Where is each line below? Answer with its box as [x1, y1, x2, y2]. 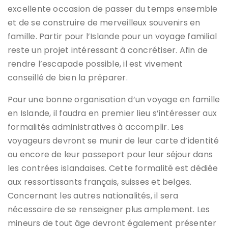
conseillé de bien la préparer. [8, 72, 128, 84]
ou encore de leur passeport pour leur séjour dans [8, 149, 213, 161]
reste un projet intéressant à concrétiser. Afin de [8, 44, 208, 56]
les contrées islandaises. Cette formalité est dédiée [8, 162, 218, 175]
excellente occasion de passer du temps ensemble [8, 3, 218, 15]
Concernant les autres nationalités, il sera [8, 190, 179, 202]
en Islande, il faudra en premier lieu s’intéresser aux [8, 107, 217, 120]
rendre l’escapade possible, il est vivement [8, 58, 183, 70]
